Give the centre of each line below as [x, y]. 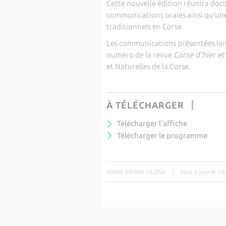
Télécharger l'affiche [152, 123]
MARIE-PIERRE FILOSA [136, 172]
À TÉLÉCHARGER [145, 105]
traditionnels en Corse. [145, 26]
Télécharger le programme [162, 135]
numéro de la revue [140, 55]
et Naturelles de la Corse [147, 66]
